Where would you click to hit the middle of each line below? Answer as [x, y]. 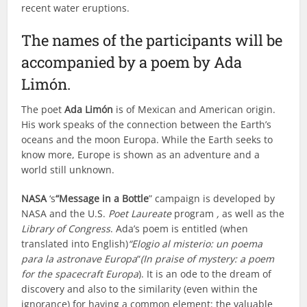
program [194, 213]
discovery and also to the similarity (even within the [140, 288]
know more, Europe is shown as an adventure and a [141, 154]
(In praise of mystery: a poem [208, 258]
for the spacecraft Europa [80, 273]
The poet [43, 109]
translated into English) [75, 243]
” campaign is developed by [212, 198]
